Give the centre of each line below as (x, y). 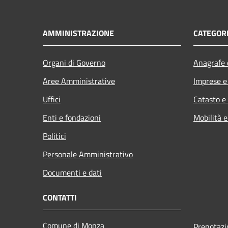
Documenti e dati (72, 172)
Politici (54, 136)
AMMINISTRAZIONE (78, 33)
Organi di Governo (74, 62)
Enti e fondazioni (72, 117)
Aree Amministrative (79, 81)
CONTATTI (60, 197)
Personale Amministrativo (88, 154)
